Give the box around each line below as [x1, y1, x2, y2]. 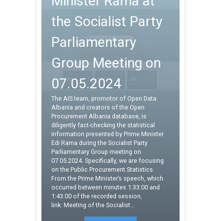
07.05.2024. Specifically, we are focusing [51, 157, 164, 164]
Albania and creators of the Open [51, 104, 145, 111]
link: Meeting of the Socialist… [51, 201, 134, 209]
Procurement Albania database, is [51, 112, 147, 120]
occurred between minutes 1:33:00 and [51, 184, 160, 191]
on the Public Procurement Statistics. [51, 166, 154, 173]
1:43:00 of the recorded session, [51, 192, 142, 200]
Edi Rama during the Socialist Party [51, 139, 147, 147]
